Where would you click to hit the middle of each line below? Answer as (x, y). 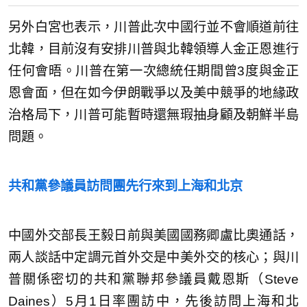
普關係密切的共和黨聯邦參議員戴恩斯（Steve (153, 279)
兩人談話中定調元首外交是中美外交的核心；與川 (153, 257)
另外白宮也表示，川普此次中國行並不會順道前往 (153, 27)
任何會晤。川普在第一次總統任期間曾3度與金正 (153, 71)
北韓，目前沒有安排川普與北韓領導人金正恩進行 (153, 49)
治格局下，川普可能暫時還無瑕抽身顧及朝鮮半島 (153, 114)
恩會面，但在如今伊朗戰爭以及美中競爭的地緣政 (153, 93)
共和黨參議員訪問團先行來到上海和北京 (125, 186)
